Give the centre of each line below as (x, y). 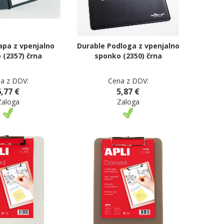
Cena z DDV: (128, 81)
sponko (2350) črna (128, 56)
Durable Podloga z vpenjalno (128, 46)
